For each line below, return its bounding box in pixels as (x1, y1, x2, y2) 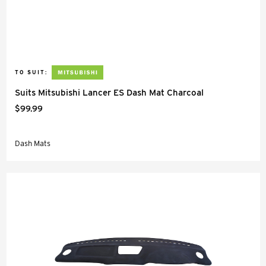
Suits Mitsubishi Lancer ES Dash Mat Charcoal (15, 87, 204, 98)
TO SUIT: (15, 69, 47, 75)
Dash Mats (15, 139, 50, 148)
